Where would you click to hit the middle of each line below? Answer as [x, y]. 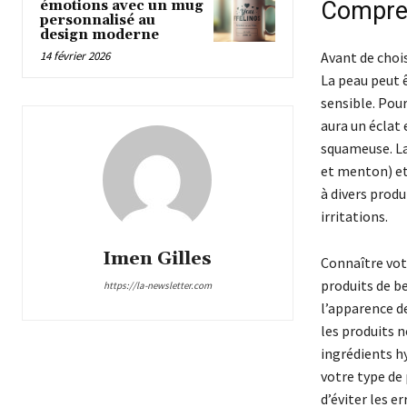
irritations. [354, 217]
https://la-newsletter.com [157, 286]
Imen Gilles [158, 259]
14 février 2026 [75, 56]
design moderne [99, 35]
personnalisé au [98, 21]
